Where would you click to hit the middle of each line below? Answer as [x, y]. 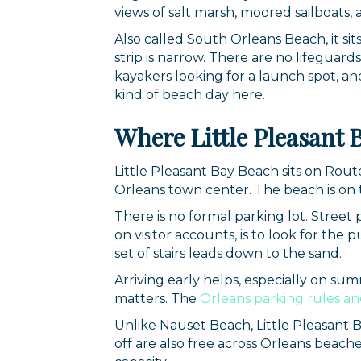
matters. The [156, 298]
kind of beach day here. [190, 94]
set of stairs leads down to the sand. [228, 253]
